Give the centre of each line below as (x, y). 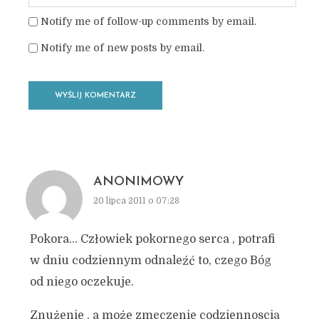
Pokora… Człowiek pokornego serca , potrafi (152, 239)
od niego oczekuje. (82, 282)
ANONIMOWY (138, 182)
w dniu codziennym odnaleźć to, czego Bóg (150, 261)
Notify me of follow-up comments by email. (148, 21)
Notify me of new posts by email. (122, 48)
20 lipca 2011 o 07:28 (136, 201)
